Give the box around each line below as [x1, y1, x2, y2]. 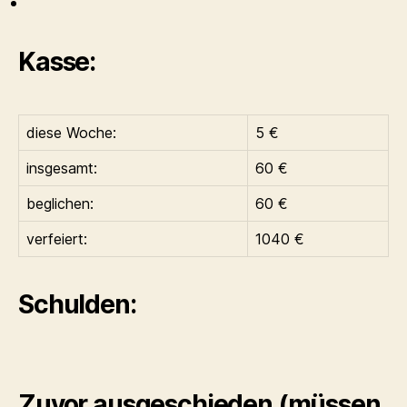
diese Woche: [26, 124, 116, 142]
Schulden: [18, 289, 136, 320]
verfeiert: [26, 230, 87, 248]
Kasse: [18, 46, 96, 77]
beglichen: [26, 194, 94, 213]
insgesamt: [26, 159, 97, 177]
